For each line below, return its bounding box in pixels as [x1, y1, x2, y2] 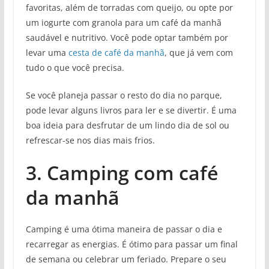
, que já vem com [164, 46, 233, 58]
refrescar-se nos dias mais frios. [25, 134, 155, 146]
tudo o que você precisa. [25, 61, 124, 73]
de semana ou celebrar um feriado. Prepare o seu [25, 253, 226, 265]
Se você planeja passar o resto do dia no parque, [25, 89, 222, 101]
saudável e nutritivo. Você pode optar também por [25, 31, 228, 43]
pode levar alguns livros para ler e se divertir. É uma [25, 104, 237, 116]
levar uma [25, 46, 68, 58]
